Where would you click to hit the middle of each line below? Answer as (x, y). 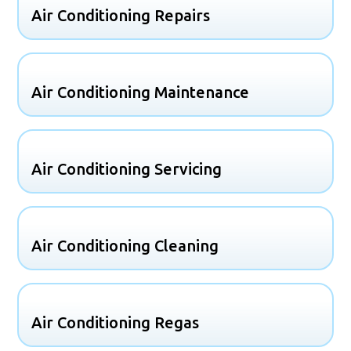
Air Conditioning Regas (116, 322)
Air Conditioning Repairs (121, 15)
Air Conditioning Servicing (127, 168)
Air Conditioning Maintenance (141, 92)
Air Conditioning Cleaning (125, 245)
